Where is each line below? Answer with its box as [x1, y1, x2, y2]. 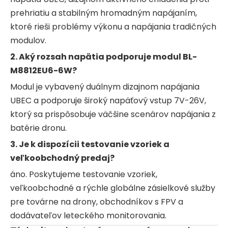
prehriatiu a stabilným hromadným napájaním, [10, 7, 197, 19]
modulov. [10, 34, 46, 46]
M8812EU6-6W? [10, 64, 77, 76]
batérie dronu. [10, 122, 67, 134]
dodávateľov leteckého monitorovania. [10, 209, 166, 221]
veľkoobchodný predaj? [10, 152, 115, 164]
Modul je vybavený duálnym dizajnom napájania [10, 80, 199, 93]
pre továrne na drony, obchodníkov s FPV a [10, 195, 183, 208]
